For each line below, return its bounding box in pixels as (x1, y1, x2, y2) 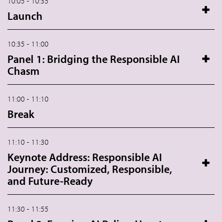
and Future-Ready (7, 174, 93, 188)
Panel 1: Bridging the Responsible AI (7, 52, 180, 66)
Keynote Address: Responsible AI (7, 150, 162, 165)
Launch (7, 9, 43, 23)
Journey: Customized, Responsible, (7, 162, 172, 176)
